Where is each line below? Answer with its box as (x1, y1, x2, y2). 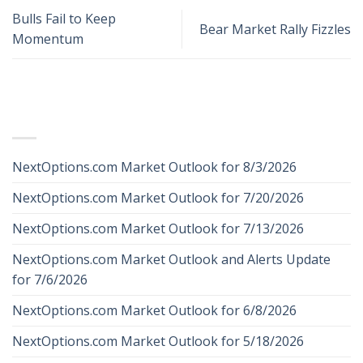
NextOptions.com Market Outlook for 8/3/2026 (12, 157, 297, 176)
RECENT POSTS (12, 109, 115, 127)
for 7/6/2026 (12, 270, 88, 288)
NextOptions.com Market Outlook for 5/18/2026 (12, 331, 304, 350)
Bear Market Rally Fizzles (199, 19, 351, 38)
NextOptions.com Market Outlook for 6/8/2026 (12, 301, 297, 319)
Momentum (12, 30, 83, 48)
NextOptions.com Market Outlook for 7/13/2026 (12, 219, 304, 237)
